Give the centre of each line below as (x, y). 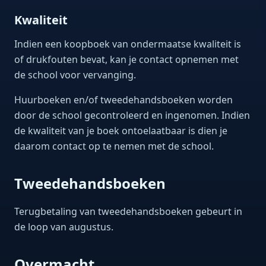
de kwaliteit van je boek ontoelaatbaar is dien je (121, 131)
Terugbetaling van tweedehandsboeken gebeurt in (128, 211)
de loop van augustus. (64, 227)
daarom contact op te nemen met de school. (114, 146)
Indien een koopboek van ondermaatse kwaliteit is (128, 44)
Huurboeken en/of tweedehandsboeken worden (123, 100)
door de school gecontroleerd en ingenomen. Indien (132, 115)
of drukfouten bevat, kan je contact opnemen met (126, 59)
